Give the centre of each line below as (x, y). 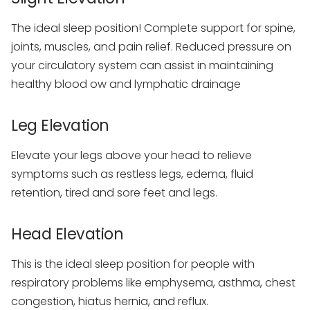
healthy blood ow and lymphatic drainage (126, 84)
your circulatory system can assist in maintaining (142, 66)
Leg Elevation (60, 126)
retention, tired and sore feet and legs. (114, 193)
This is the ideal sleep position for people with (133, 264)
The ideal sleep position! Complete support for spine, (153, 28)
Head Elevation (67, 234)
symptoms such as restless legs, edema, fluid (132, 174)
